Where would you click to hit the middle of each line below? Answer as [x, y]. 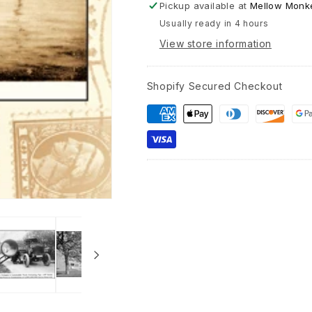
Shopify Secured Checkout [214, 86]
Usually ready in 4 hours [214, 23]
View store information [215, 44]
